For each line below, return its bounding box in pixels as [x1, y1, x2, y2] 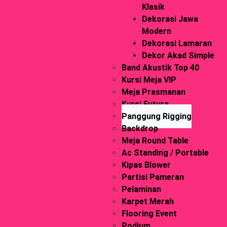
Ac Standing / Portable [121, 148, 209, 158]
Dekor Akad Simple [141, 51, 214, 60]
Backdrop [121, 124, 158, 133]
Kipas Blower [121, 160, 171, 170]
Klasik [141, 2, 165, 12]
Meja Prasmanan [121, 87, 185, 97]
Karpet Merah [121, 197, 174, 206]
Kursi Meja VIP [121, 75, 176, 85]
